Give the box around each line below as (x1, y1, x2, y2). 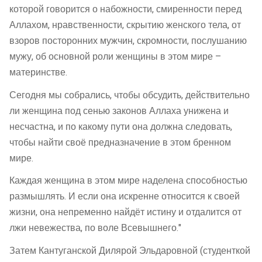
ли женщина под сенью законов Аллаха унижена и (9, 104, 229, 118)
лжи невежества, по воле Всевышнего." (9, 221, 181, 236)
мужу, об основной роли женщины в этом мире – (9, 50, 222, 64)
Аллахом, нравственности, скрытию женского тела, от (9, 18, 241, 33)
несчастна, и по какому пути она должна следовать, (9, 119, 232, 134)
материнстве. (9, 65, 67, 80)
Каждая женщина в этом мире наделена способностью (9, 174, 247, 188)
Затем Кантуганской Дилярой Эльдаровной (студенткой (9, 243, 250, 258)
